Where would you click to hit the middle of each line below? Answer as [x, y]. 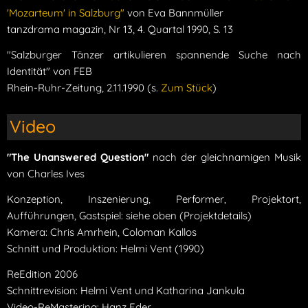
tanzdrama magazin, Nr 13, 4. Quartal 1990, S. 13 [120, 29]
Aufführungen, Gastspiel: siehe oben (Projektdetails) [129, 215]
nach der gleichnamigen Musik [225, 157]
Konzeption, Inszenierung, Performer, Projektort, [154, 199]
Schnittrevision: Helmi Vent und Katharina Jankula [126, 290]
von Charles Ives [46, 173]
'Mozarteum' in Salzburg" [66, 12]
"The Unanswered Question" [78, 157]
